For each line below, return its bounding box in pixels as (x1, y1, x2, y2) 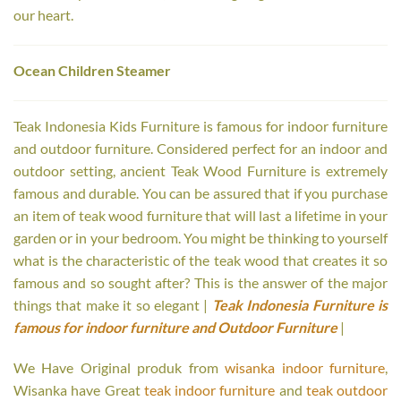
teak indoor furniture (143, 381, 276, 399)
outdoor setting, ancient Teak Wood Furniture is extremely (13, 161, 388, 179)
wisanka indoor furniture (225, 359, 386, 377)
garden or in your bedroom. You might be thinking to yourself (13, 228, 388, 246)
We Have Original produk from (13, 359, 226, 377)
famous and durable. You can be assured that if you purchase (13, 183, 388, 201)
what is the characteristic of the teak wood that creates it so (13, 251, 388, 269)
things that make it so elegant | (13, 295, 212, 313)
